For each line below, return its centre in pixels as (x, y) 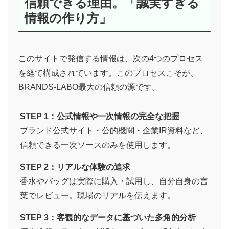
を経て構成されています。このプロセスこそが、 (108, 73)
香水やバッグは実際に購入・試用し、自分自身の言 (114, 181)
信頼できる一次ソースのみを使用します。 (98, 145)
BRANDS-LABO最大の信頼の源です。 (89, 87)
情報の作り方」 (68, 18)
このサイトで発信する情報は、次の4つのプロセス (111, 59)
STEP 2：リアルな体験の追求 (75, 167)
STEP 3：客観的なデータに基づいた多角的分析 (108, 218)
